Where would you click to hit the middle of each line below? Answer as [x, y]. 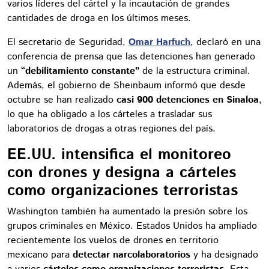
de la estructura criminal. [195, 71]
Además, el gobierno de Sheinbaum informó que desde [126, 86]
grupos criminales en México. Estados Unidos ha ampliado [132, 226]
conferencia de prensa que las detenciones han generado [131, 57]
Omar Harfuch [159, 42]
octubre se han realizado [62, 100]
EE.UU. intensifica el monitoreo [119, 155]
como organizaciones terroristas [122, 191]
